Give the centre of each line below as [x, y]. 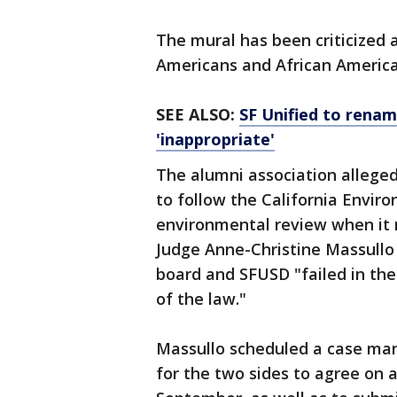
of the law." [208, 299]
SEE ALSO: [198, 114]
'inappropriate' [215, 139]
